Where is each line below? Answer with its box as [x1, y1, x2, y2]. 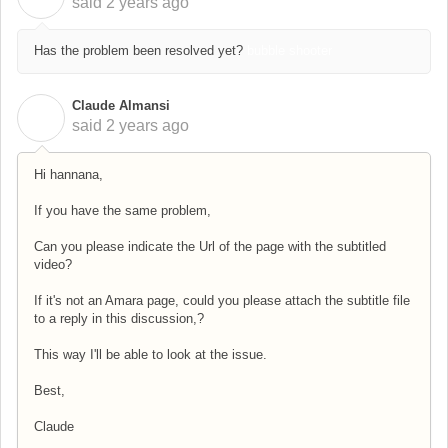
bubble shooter [247, 43, 332, 59]
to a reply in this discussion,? [34, 310, 204, 326]
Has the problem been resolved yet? [34, 43, 243, 59]
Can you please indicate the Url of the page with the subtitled [34, 238, 386, 254]
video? [34, 256, 76, 272]
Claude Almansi [72, 98, 170, 114]
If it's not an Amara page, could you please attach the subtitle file [34, 292, 410, 308]
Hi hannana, [34, 166, 103, 182]
